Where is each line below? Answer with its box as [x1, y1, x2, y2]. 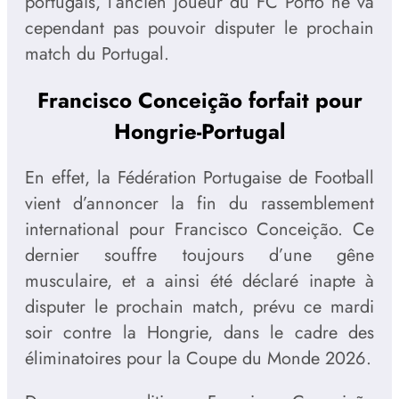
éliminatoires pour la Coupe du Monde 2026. [25, 346, 371, 372]
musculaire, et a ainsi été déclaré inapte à [25, 268, 374, 295]
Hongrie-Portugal [114, 116, 285, 148]
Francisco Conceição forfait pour [37, 85, 362, 117]
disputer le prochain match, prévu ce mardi [25, 294, 374, 321]
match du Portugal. [25, 41, 169, 68]
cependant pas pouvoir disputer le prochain [25, 15, 374, 42]
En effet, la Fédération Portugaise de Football [25, 165, 374, 191]
